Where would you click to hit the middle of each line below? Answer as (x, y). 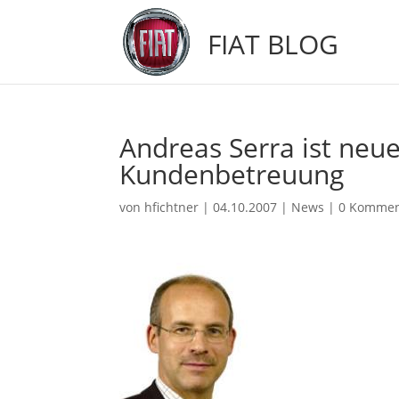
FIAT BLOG (273, 44)
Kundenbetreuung (232, 174)
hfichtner (172, 207)
